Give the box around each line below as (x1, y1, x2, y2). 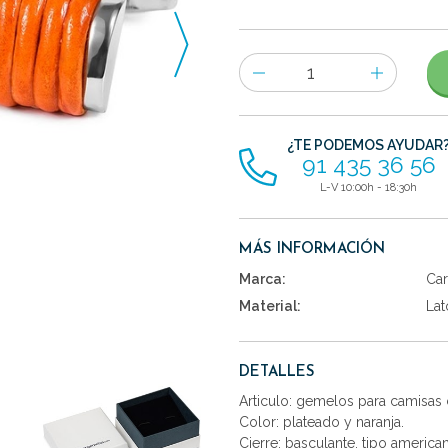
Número (238, 55, 291, 72)
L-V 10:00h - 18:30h (320, 180, 417, 194)
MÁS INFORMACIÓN (239, 241, 385, 257)
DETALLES (239, 365, 315, 381)
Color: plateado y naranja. (239, 414, 404, 431)
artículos (238, 105, 293, 122)
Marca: (239, 270, 286, 287)
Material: (239, 297, 301, 314)
